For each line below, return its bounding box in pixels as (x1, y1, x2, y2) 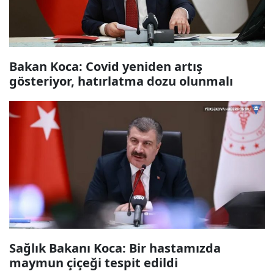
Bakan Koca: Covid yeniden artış (9, 58, 202, 75)
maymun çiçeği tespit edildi (9, 254, 178, 271)
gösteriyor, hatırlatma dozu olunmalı (9, 73, 233, 89)
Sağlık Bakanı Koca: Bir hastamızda (9, 240, 221, 256)
